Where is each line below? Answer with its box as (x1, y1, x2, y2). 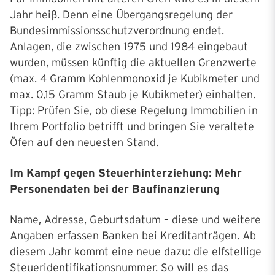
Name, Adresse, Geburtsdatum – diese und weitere (10, 214, 261, 227)
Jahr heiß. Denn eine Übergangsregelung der (10, 9, 233, 21)
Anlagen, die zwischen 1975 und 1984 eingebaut (10, 41, 248, 53)
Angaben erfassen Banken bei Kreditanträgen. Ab (10, 230, 256, 242)
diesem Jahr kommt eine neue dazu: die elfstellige (10, 246, 261, 258)
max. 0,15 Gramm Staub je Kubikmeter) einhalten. (10, 88, 255, 101)
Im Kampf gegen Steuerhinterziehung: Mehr (10, 167, 242, 180)
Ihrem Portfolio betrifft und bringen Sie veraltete (10, 120, 254, 133)
